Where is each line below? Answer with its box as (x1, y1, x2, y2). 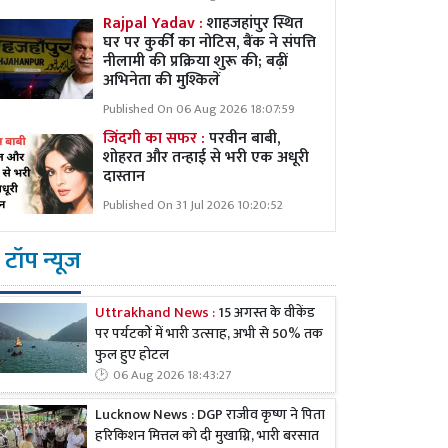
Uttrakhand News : (95, 301, 215, 326)
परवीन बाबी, (209, 125, 280, 152)
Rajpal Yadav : (103, 10, 207, 37)
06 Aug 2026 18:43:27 (113, 365, 231, 387)
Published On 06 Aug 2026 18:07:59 (103, 99, 295, 120)
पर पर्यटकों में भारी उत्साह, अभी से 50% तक (95, 322, 323, 347)
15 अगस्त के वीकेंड (215, 301, 315, 326)
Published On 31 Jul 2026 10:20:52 (103, 195, 283, 216)
